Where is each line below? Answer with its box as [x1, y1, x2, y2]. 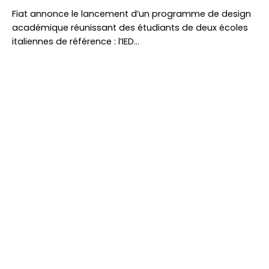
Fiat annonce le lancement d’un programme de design [12, 8, 251, 20]
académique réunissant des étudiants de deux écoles [12, 22, 248, 34]
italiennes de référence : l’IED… [12, 35, 139, 47]
